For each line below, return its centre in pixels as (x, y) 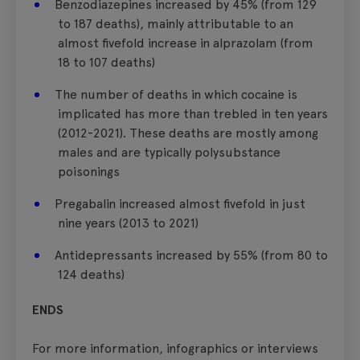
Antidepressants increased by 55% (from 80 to (191, 255)
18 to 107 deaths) (106, 62)
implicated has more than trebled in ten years (193, 113)
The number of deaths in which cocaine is (176, 94)
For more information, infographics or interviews (175, 348)
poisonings (89, 171)
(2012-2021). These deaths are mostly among (188, 133)
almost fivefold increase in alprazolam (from (186, 43)
